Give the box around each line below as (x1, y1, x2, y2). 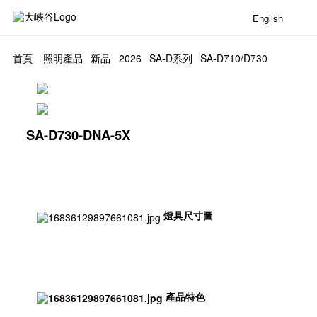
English (253, 11, 284, 25)
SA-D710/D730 (200, 51, 268, 66)
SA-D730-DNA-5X (26, 125, 131, 145)
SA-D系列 (149, 51, 192, 66)
